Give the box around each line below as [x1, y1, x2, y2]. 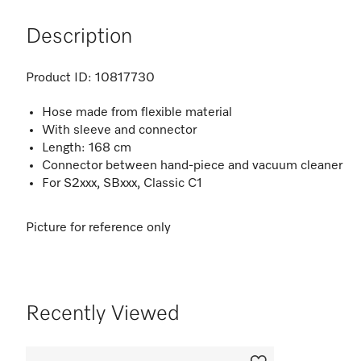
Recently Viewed [26, 304, 180, 325]
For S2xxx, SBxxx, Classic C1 [42, 177, 202, 190]
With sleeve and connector [42, 124, 200, 137]
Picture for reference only [26, 222, 171, 234]
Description [26, 27, 132, 48]
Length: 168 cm [42, 142, 135, 155]
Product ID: [26, 72, 92, 85]
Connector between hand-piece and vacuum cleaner [42, 160, 346, 172]
